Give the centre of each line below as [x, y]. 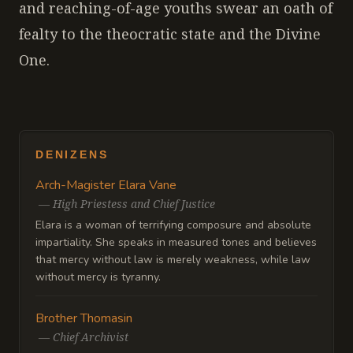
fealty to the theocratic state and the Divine [170, 34]
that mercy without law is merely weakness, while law [173, 260]
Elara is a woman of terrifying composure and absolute [173, 225]
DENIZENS [72, 154]
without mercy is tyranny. [98, 277]
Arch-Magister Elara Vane [106, 185]
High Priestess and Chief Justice [134, 204]
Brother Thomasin [84, 318]
